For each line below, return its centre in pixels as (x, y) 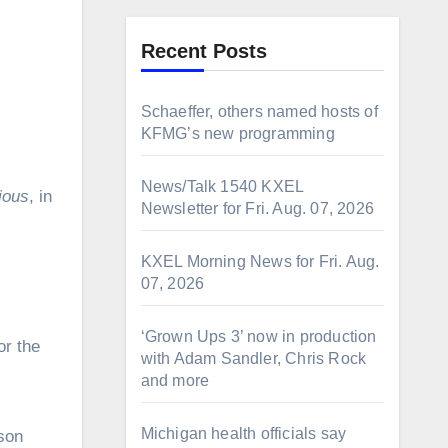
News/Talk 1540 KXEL (222, 186)
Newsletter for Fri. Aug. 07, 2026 (257, 208)
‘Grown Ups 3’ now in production (258, 336)
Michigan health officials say (243, 433)
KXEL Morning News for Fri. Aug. (260, 261)
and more (175, 380)
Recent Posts (203, 51)
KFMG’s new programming (237, 133)
